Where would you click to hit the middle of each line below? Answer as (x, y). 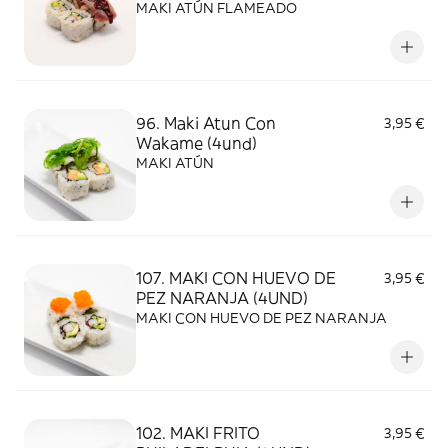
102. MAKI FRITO (198, 433)
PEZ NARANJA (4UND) (222, 298)
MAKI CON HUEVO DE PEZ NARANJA (261, 318)
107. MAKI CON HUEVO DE (236, 278)
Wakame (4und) (196, 143)
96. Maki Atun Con (206, 123)
